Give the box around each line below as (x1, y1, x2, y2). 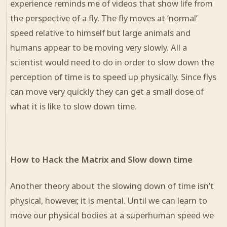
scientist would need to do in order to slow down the (10, 56, 214, 68)
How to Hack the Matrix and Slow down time (10, 153, 193, 165)
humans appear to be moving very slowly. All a (10, 42, 187, 54)
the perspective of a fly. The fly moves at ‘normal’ (10, 12, 198, 24)
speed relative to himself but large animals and (10, 27, 191, 39)
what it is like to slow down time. (10, 100, 137, 112)
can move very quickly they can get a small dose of (10, 86, 204, 98)
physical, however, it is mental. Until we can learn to (10, 194, 207, 206)
